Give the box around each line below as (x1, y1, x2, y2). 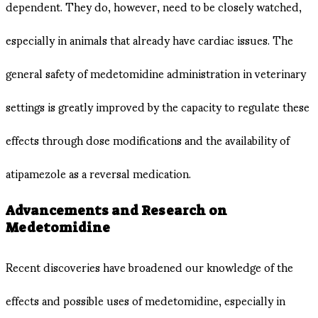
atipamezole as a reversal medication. (6, 155, 191, 190)
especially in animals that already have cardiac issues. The (6, 22, 293, 56)
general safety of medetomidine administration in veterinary (6, 55, 306, 89)
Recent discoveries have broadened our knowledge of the (6, 250, 293, 284)
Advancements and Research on (6, 202, 227, 220)
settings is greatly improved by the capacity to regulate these (6, 89, 309, 123)
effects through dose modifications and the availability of (6, 122, 290, 156)
